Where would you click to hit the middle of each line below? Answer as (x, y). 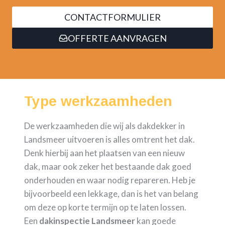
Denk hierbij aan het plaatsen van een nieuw (104, 153)
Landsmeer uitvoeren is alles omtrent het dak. (109, 140)
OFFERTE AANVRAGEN (117, 38)
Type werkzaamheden (98, 101)
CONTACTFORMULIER (113, 17)
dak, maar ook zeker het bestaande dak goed (108, 167)
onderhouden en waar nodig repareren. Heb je (110, 180)
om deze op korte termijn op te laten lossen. (105, 207)
